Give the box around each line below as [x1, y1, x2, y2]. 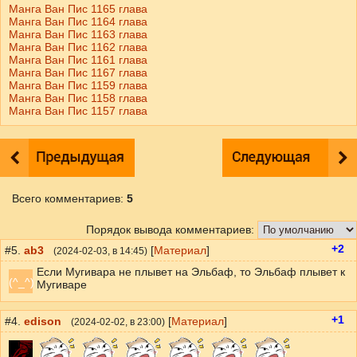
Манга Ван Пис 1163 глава [9, 28, 147, 41]
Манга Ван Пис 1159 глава [9, 79, 147, 92]
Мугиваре [37, 278, 87, 291]
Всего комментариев [12, 192, 120, 205]
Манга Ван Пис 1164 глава [9, 15, 147, 28]
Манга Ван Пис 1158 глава [9, 92, 147, 104]
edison [24, 315, 61, 328]
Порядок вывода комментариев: [86, 223, 254, 236]
